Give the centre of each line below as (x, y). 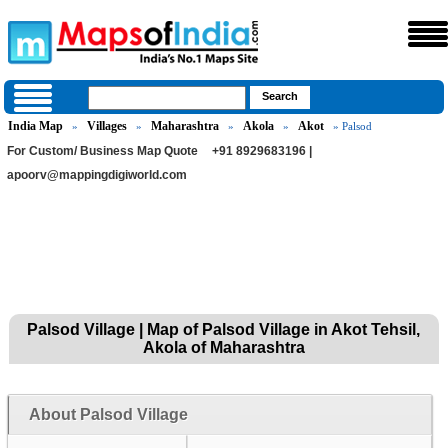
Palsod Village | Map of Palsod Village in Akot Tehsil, (224, 329)
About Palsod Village (108, 414)
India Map (36, 126)
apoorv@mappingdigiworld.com (97, 175)
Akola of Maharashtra (223, 347)
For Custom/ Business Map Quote (103, 151)
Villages (107, 126)
